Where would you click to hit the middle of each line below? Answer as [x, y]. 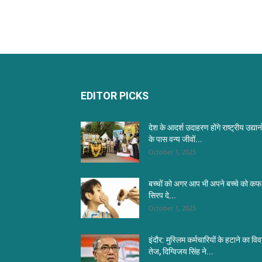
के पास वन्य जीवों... [175, 139]
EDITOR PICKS [115, 96]
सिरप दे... [162, 195]
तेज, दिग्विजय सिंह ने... [181, 251]
